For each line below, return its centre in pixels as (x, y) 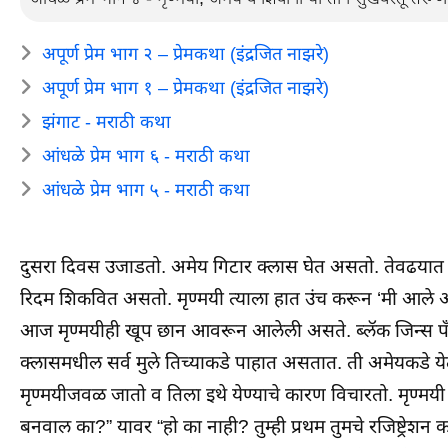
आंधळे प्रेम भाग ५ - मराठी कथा (146, 189)
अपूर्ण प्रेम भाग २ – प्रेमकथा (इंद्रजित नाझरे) (185, 53)
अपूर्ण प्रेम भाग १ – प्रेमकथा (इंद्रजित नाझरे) (185, 87)
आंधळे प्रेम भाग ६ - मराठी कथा (146, 155)
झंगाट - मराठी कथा (106, 121)
